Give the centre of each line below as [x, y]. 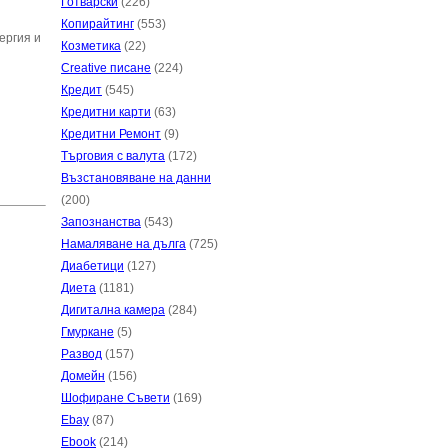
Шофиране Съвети [115, 398]
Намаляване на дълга [123, 244]
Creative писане [106, 68]
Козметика [91, 46]
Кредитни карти [106, 112]
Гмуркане [87, 332]
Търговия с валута [113, 156]
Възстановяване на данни [136, 178]
